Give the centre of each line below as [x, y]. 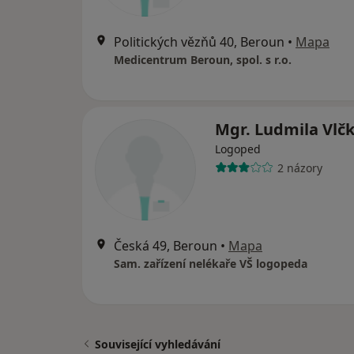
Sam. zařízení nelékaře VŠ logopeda [211, 264]
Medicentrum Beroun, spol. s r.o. [203, 60]
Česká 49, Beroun [166, 246]
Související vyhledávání [158, 344]
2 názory [299, 168]
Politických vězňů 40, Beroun [199, 42]
